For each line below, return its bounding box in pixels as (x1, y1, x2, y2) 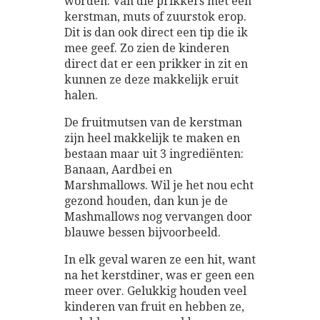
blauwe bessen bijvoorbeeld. (64, 226, 221, 240)
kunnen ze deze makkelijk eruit (64, 73, 239, 87)
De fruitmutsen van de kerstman (64, 116, 242, 130)
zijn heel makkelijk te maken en (64, 131, 240, 146)
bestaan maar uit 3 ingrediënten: (64, 147, 244, 161)
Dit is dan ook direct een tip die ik (64, 26, 248, 40)
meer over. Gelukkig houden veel (64, 284, 246, 299)
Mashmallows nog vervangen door (64, 210, 252, 224)
